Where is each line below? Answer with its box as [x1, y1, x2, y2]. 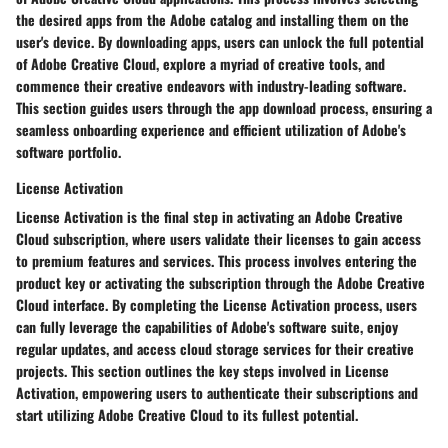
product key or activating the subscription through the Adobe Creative [16, 271, 425, 293]
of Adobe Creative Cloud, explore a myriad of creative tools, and [16, 52, 385, 74]
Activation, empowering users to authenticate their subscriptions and [16, 381, 418, 403]
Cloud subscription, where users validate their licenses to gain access [16, 227, 421, 249]
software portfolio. [16, 140, 121, 162]
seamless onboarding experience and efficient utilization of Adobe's [16, 118, 406, 140]
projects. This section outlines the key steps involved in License [16, 359, 389, 381]
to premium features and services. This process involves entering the [16, 249, 417, 271]
